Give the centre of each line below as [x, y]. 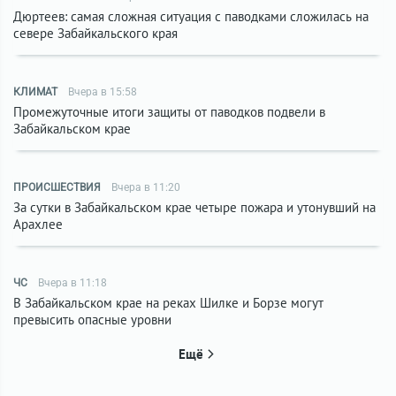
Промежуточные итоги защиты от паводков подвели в [169, 112]
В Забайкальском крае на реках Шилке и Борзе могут [168, 303]
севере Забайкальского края [95, 33]
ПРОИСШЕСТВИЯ [57, 187]
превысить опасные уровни [92, 320]
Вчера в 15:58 [103, 92]
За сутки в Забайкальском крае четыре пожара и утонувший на [194, 207]
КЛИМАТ [35, 92]
